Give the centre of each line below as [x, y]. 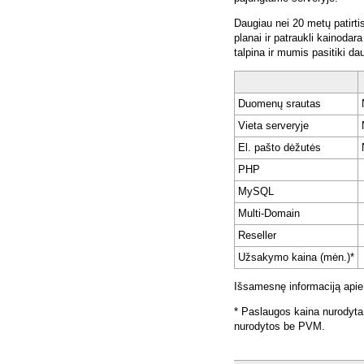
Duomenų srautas [279, 104]
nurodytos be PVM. [279, 327]
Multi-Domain [269, 214]
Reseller [257, 236]
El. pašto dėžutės [279, 148]
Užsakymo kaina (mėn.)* [296, 258]
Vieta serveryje [273, 126]
